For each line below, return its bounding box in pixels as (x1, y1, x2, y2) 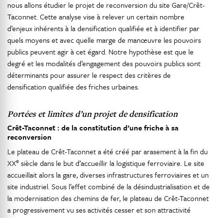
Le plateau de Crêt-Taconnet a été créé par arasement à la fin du (7, 146, 208, 157)
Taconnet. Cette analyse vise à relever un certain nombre (7, 11, 184, 22)
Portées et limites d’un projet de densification (7, 108, 178, 119)
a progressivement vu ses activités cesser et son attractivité (7, 204, 191, 215)
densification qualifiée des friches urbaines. (7, 81, 139, 92)
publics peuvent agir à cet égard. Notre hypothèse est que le (7, 46, 194, 57)
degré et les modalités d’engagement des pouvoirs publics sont (7, 58, 200, 69)
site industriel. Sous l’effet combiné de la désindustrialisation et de (7, 181, 210, 192)
